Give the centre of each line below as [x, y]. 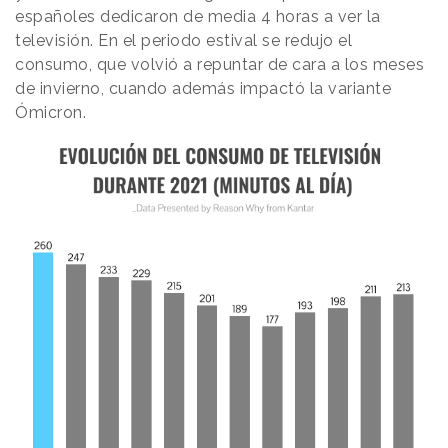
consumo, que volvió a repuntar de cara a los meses [219, 65]
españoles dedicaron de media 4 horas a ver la [198, 17]
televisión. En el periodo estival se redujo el [183, 41]
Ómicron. [53, 113]
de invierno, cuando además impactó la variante [203, 89]
